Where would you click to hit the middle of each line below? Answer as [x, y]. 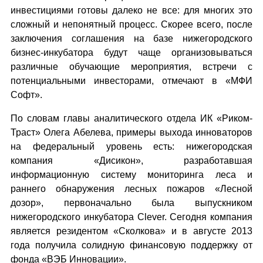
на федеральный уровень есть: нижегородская [131, 146]
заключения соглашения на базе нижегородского [131, 38]
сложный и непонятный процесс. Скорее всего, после [131, 24]
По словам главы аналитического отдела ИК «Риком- [131, 118]
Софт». [26, 95]
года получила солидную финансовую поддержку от [131, 245]
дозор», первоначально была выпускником [131, 203]
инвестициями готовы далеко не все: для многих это [131, 10]
